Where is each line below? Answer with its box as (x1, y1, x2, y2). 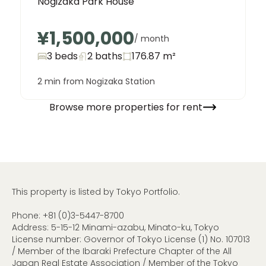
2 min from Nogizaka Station (37, 75, 155, 88)
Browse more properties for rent (49, 100, 202, 114)
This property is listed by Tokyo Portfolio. (12, 186, 180, 198)
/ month (134, 33, 169, 45)
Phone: (12, 210, 43, 222)
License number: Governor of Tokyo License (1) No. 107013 (12, 233, 250, 246)
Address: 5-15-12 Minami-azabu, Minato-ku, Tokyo (12, 221, 219, 234)
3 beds (47, 49, 78, 64)
